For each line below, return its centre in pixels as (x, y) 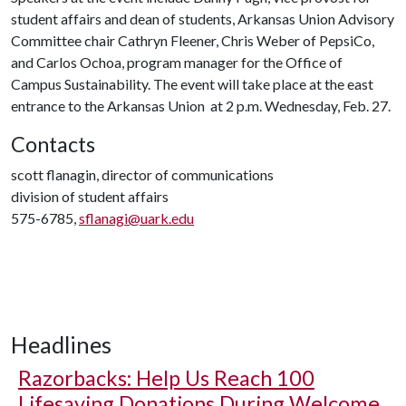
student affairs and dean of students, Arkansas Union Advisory (203, 19)
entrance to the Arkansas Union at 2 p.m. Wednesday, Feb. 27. (201, 106)
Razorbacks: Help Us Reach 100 (166, 378)
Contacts (53, 144)
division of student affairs (90, 196)
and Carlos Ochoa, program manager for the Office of (177, 62)
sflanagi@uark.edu (136, 218)
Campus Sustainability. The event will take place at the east (192, 84)
